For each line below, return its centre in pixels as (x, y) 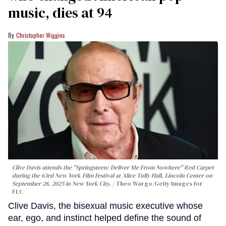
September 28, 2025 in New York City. (62, 184)
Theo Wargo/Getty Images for (159, 184)
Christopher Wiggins (41, 35)
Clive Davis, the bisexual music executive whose (105, 206)
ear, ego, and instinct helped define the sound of (105, 218)
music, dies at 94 (60, 13)
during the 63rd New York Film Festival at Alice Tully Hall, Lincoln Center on (112, 176)
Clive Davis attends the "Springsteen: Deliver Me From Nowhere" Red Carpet (113, 168)
